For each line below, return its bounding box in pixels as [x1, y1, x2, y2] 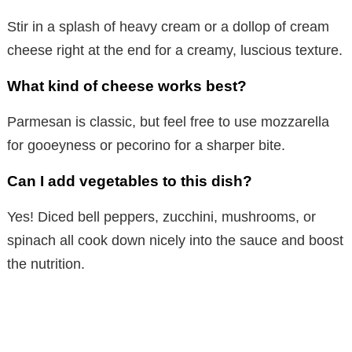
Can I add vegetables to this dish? [7, 173, 252, 190]
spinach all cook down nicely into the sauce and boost [7, 233, 343, 249]
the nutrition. [7, 256, 85, 273]
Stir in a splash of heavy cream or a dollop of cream [7, 19, 329, 35]
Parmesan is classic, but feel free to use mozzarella [7, 114, 329, 130]
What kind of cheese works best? [7, 78, 247, 95]
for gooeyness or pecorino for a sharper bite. [7, 137, 285, 154]
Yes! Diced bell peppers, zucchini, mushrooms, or [7, 209, 316, 225]
